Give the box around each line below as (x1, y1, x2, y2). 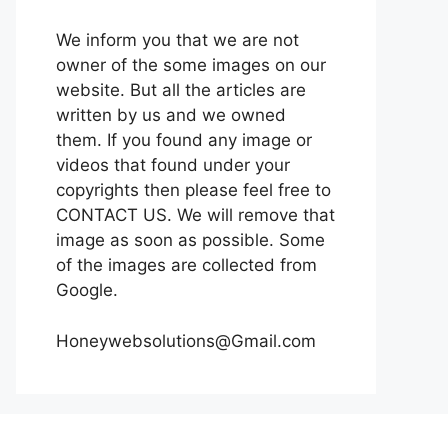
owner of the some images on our (56, 55, 326, 75)
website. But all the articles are (56, 80, 306, 100)
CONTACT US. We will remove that (56, 205, 335, 225)
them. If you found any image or (56, 130, 312, 150)
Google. (56, 280, 118, 300)
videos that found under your (56, 155, 290, 175)
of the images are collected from (56, 255, 317, 275)
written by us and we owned (56, 105, 286, 125)
